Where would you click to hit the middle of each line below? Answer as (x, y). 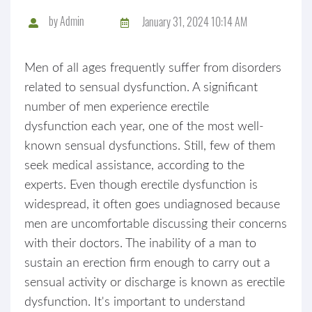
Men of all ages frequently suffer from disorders (153, 68)
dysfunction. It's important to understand (135, 302)
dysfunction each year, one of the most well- (144, 127)
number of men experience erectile (117, 107)
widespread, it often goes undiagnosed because (152, 205)
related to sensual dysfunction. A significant (141, 88)
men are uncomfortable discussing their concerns (156, 224)
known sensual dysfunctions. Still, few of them (150, 146)
